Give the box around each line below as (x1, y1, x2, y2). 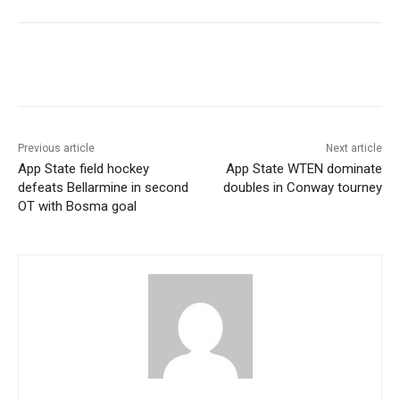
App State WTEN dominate (225, 160, 382, 177)
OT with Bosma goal (18, 197, 137, 214)
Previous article (18, 141, 95, 154)
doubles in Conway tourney (222, 179, 382, 196)
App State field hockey (18, 160, 149, 177)
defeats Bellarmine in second (18, 179, 188, 196)
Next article (325, 141, 382, 154)
